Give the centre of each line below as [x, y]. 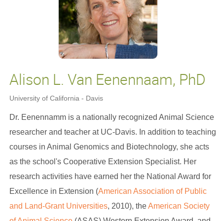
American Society [179, 206]
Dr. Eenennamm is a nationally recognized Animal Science [111, 117]
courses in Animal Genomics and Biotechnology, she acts [109, 147]
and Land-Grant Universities [58, 206]
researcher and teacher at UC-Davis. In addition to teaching [112, 132]
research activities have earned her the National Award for [110, 176]
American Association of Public [152, 191]
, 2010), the [128, 206]
